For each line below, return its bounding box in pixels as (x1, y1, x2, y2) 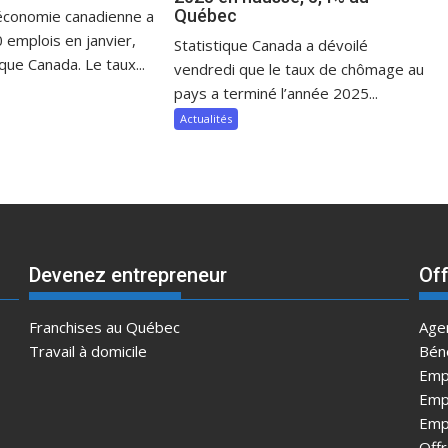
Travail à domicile (28, 341, 147, 361)
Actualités (180, 111, 233, 127)
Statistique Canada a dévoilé (174, 35, 369, 56)
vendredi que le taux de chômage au (174, 59, 425, 80)
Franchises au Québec (28, 317, 180, 337)
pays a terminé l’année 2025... (174, 83, 379, 104)
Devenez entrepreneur (28, 263, 227, 287)
